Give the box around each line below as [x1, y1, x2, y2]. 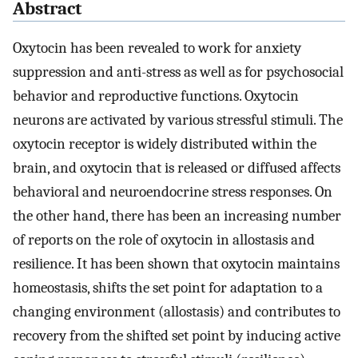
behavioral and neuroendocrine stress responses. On [13, 183, 332, 201]
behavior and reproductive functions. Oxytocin [13, 87, 299, 105]
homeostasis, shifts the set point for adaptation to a [13, 279, 323, 297]
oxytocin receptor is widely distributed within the [13, 135, 316, 153]
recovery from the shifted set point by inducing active [13, 327, 340, 345]
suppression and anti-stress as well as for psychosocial [13, 63, 344, 82]
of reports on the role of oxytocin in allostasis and [13, 231, 315, 249]
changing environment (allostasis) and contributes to [13, 303, 340, 321]
